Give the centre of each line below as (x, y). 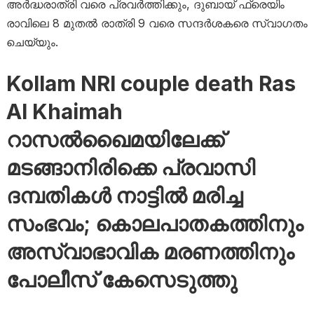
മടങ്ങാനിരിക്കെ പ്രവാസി (130, 168)
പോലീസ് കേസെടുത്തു (121, 280)
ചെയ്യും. (32, 42)
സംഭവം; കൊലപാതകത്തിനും (155, 224)
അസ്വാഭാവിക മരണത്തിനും (150, 252)
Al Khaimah (64, 112)
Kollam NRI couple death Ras (151, 84)
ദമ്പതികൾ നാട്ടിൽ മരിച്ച (124, 196)
